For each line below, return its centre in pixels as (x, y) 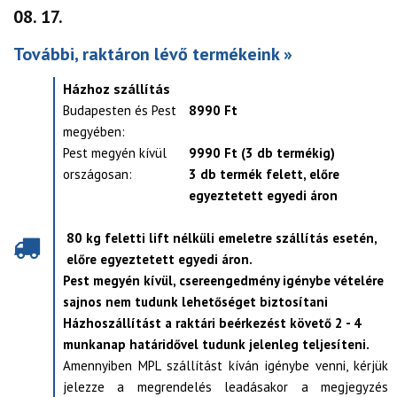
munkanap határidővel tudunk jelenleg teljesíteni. (216, 345)
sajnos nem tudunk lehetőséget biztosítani (195, 302)
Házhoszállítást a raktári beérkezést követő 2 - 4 (212, 323)
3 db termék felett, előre (264, 175)
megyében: (94, 132)
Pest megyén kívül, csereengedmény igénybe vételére (223, 281)
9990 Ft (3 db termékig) (262, 153)
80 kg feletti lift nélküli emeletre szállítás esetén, (222, 238)
